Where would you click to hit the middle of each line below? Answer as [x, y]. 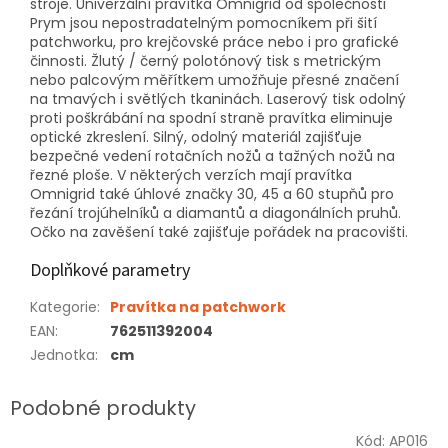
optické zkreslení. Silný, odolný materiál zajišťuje [196, 136]
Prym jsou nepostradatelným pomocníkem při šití [203, 22]
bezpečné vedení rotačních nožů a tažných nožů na [212, 155]
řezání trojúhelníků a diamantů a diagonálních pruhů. [215, 212]
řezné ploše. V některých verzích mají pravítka [191, 174]
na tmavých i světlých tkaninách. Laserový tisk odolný [218, 98]
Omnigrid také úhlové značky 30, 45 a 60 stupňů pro [212, 193]
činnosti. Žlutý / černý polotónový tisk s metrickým [205, 60]
